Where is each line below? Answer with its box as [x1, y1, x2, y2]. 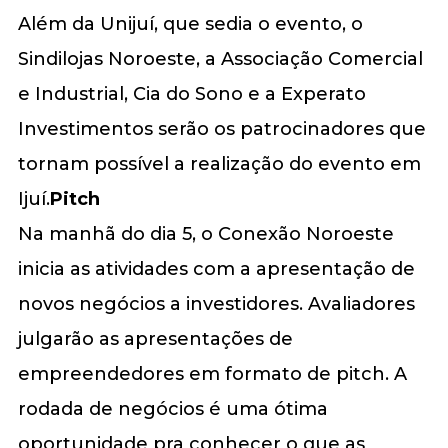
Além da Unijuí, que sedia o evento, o [17, 12, 363, 35]
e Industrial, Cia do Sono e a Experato [17, 82, 366, 105]
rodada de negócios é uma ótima [17, 397, 328, 420]
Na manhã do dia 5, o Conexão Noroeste [17, 222, 394, 245]
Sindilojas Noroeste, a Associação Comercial [17, 47, 423, 70]
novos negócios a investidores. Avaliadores [17, 292, 415, 315]
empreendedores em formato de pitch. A [17, 362, 407, 385]
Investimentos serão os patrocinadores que [17, 117, 426, 140]
